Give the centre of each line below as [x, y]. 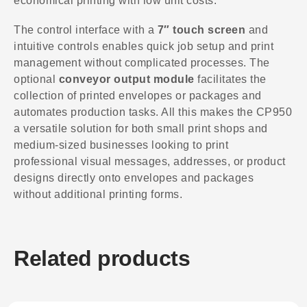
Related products [102, 258]
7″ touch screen [201, 30]
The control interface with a [86, 30]
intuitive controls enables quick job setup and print [144, 47]
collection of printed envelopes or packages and [138, 96]
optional [36, 79]
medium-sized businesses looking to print [121, 145]
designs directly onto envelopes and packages [134, 178]
